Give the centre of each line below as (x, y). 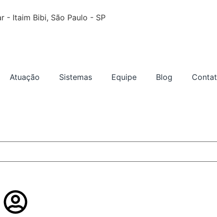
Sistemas (76, 77)
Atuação (25, 77)
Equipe (124, 77)
